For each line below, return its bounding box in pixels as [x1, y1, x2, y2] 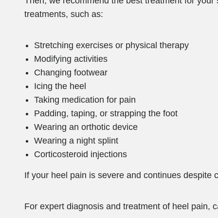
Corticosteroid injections [34, 149, 127, 159]
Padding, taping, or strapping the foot [34, 108, 178, 118]
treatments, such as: [24, 9, 103, 19]
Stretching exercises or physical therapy [34, 40, 189, 50]
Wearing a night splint [34, 135, 118, 145]
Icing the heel [34, 81, 86, 91]
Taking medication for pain [34, 94, 136, 105]
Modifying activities [34, 54, 108, 64]
